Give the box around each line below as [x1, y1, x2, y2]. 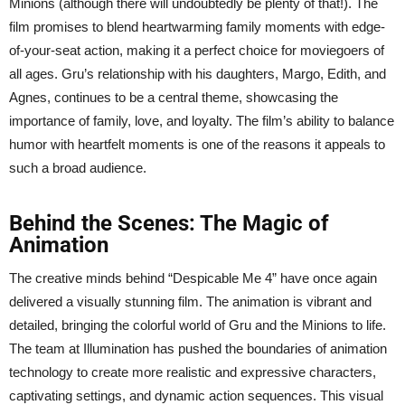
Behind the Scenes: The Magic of [9, 210, 329, 236]
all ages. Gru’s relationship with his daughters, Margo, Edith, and [9, 65, 386, 81]
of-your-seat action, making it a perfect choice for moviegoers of [9, 42, 384, 58]
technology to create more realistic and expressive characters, [9, 363, 376, 380]
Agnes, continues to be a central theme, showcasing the [9, 89, 338, 105]
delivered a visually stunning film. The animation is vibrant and [9, 293, 372, 309]
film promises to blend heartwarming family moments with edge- [9, 18, 385, 34]
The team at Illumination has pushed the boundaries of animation [9, 340, 387, 356]
